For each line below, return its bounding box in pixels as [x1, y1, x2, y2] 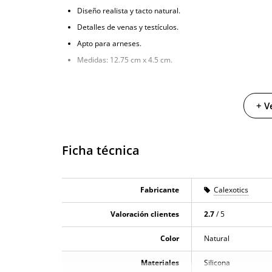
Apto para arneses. [77, 38, 141, 49]
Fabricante [140, 185, 179, 195]
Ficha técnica [62, 142, 140, 159]
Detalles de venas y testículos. [77, 22, 178, 33]
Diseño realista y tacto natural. [77, 5, 180, 16]
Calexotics [214, 185, 248, 195]
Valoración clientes [110, 209, 179, 220]
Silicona [204, 257, 230, 268]
